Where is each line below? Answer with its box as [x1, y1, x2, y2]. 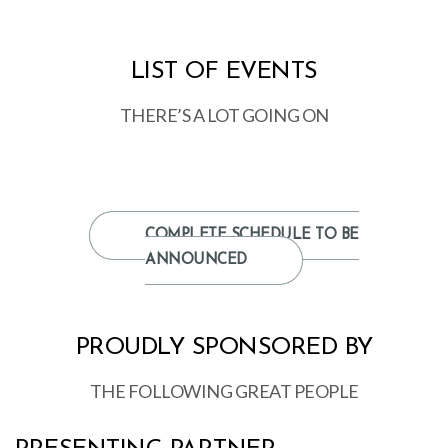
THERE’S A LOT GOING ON [119, 104, 329, 127]
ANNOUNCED [145, 253, 247, 269]
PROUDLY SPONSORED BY [75, 336, 373, 361]
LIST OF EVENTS [130, 60, 318, 85]
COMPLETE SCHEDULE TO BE [145, 228, 359, 244]
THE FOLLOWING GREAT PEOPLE [89, 380, 359, 403]
